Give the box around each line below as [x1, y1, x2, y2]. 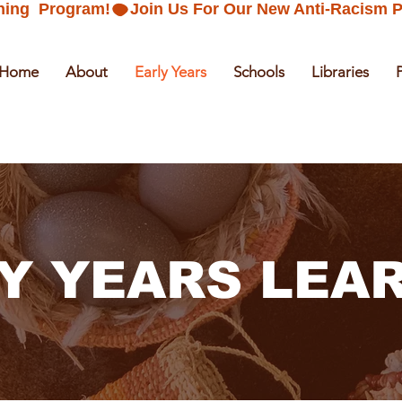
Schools [233, 63, 284, 81]
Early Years [135, 63, 206, 81]
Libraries [311, 63, 369, 81]
